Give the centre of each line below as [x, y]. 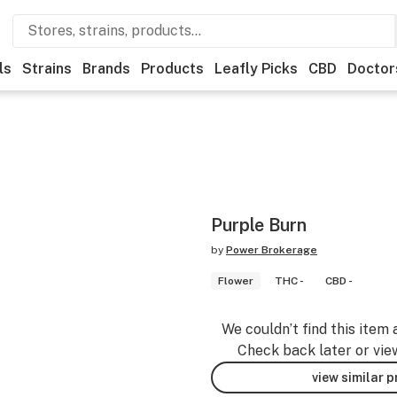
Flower [236, 281]
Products [172, 69]
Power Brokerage [272, 250]
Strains [47, 69]
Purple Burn [259, 225]
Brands [106, 69]
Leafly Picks [256, 69]
